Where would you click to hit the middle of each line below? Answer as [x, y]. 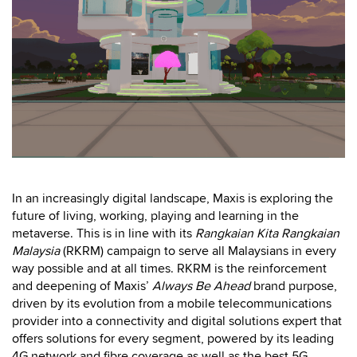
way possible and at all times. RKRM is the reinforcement [169, 268]
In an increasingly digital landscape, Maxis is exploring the [173, 198]
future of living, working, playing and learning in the [155, 216]
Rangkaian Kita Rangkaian [267, 233]
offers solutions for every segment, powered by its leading [173, 338]
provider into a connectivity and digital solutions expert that [177, 321]
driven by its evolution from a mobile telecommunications [172, 303]
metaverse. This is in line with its [104, 233]
